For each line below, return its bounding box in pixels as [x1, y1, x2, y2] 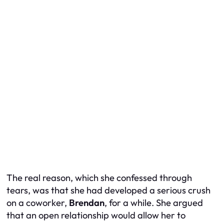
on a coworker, [6, 197, 69, 209]
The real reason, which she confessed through [6, 172, 192, 184]
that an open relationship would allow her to [6, 209, 185, 221]
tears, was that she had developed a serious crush [6, 184, 210, 196]
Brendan [69, 197, 104, 209]
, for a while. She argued [104, 197, 203, 209]
